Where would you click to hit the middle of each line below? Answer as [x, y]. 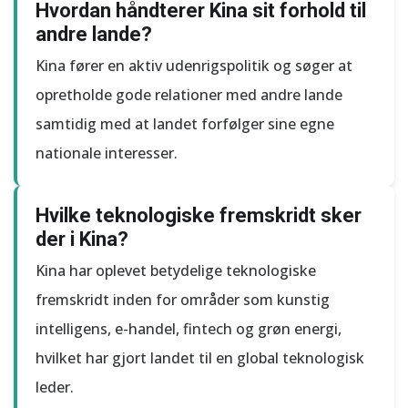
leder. [55, 387]
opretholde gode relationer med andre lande [189, 95]
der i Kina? [82, 239]
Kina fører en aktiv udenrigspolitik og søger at [194, 66]
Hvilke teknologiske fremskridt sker [199, 215]
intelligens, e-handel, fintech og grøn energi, [189, 329]
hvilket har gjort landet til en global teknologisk [200, 358]
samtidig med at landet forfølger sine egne [185, 124]
